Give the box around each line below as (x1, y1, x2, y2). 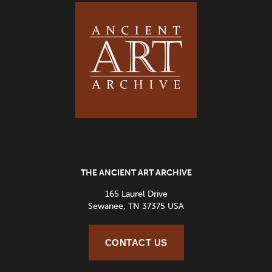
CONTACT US (104, 237, 168, 248)
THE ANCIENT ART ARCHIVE (80, 168, 192, 178)
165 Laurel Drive (104, 189, 168, 199)
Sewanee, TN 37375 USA (88, 201, 184, 211)
